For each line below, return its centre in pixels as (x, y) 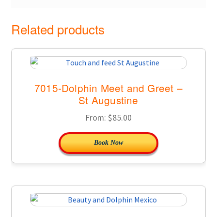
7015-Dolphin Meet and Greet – (108, 87)
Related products (58, 29)
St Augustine (108, 100)
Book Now (108, 142)
